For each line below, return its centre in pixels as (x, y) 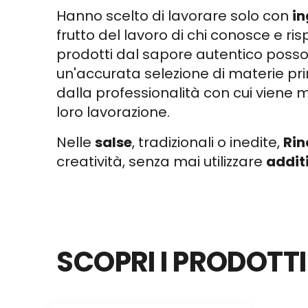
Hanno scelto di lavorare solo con (175, 16)
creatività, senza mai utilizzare (162, 162)
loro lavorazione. (113, 112)
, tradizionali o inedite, (208, 142)
